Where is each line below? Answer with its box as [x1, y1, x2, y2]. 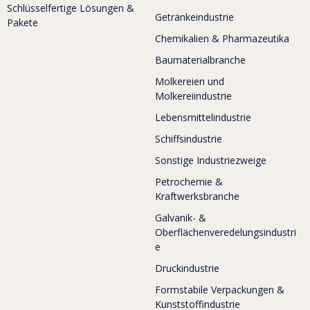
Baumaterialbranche [155, 53, 246, 66]
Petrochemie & [155, 174, 223, 188]
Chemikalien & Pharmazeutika [155, 31, 289, 45]
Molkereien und [155, 74, 224, 88]
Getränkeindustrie [155, 10, 234, 24]
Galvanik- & [155, 210, 206, 224]
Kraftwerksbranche [155, 189, 239, 203]
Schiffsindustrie [155, 131, 222, 145]
